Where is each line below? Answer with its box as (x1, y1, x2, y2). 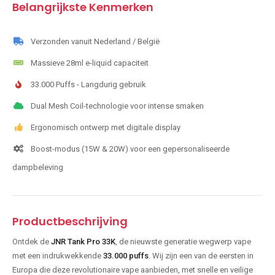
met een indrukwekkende (12, 251, 103, 261)
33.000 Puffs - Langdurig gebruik (31, 80, 146, 90)
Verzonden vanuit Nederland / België (31, 37, 160, 47)
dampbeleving (12, 163, 63, 172)
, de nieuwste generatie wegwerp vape (115, 237, 251, 247)
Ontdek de (12, 237, 51, 247)
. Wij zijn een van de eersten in (149, 251, 254, 261)
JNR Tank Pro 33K (51, 237, 115, 247)
